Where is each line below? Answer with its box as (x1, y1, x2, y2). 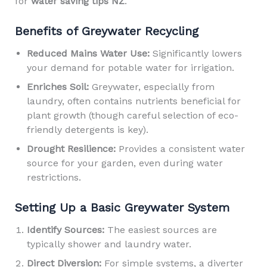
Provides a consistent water (115, 143, 245, 154)
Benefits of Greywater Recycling (14, 24, 198, 38)
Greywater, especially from (88, 81, 215, 92)
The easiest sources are (104, 224, 217, 235)
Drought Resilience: (26, 143, 116, 154)
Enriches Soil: (26, 81, 89, 92)
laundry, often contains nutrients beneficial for (26, 95, 241, 107)
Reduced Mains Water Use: (26, 48, 150, 59)
